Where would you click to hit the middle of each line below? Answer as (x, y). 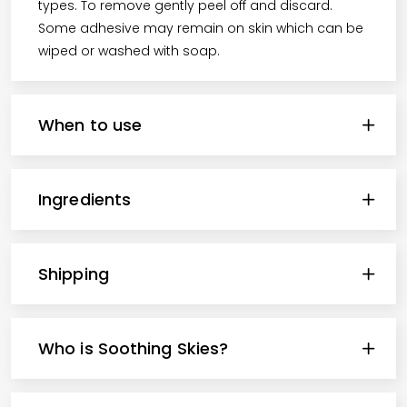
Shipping (74, 273)
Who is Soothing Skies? (134, 348)
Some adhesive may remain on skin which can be (201, 28)
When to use (90, 124)
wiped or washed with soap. (129, 50)
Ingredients (85, 199)
